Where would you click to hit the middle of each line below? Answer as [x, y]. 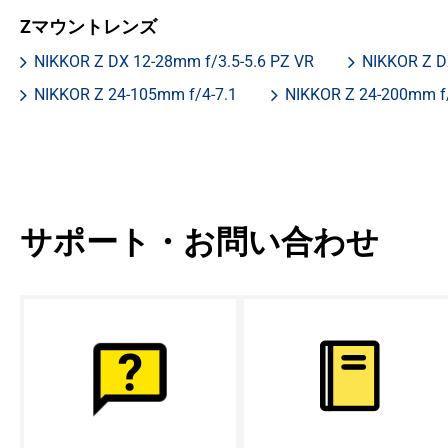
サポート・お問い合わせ [199, 242]
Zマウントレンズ [88, 27]
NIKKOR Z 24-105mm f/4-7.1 [135, 95]
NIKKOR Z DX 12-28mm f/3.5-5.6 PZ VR [174, 62]
